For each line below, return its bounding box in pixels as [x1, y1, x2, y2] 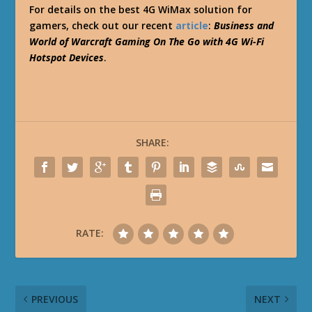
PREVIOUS [31, 292, 79, 306]
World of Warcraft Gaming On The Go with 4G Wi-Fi [29, 34, 265, 48]
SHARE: [136, 135, 169, 149]
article [175, 18, 209, 32]
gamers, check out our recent [29, 18, 176, 32]
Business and [214, 18, 274, 32]
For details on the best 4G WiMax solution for [29, 2, 253, 16]
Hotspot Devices [29, 50, 104, 64]
